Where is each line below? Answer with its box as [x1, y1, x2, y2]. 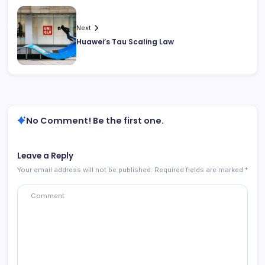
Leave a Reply [17, 150, 73, 161]
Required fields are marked [154, 165, 245, 174]
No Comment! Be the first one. [26, 114, 164, 127]
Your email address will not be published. [17, 165, 153, 174]
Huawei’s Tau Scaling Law [76, 37, 174, 47]
